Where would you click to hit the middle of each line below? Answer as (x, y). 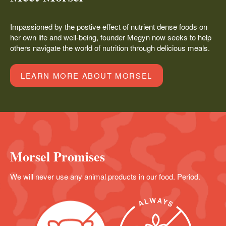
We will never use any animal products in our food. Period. (105, 177)
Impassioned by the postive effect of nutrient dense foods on (109, 26)
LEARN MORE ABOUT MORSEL (87, 76)
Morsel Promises (58, 157)
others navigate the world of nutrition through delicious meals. (110, 47)
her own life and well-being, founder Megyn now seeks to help (111, 37)
